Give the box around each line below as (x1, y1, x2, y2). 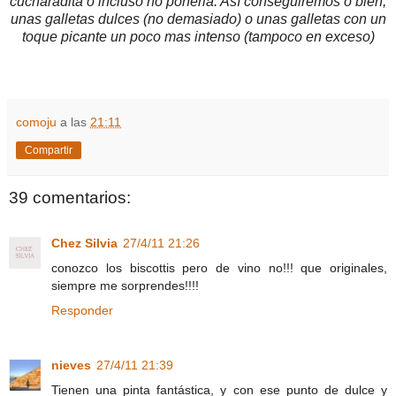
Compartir (25, 143, 72, 156)
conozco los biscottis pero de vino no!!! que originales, (51, 261, 387, 276)
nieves (51, 358, 91, 373)
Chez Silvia (51, 236, 118, 251)
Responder (51, 303, 113, 318)
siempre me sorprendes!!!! (51, 278, 199, 293)
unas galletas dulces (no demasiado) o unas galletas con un (10, 11, 386, 27)
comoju (16, 114, 57, 129)
